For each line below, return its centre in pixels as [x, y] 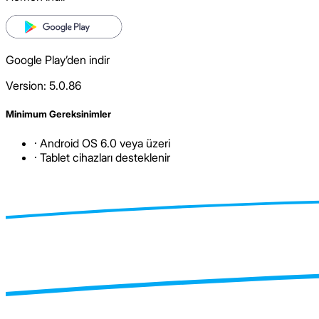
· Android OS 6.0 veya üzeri [102, 143]
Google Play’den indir [58, 60]
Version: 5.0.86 [43, 86]
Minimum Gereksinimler [58, 114]
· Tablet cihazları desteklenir [102, 157]
